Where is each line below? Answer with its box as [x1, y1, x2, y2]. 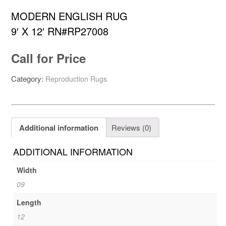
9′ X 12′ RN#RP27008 [11, 24, 108, 39]
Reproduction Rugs [45, 74, 107, 84]
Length [17, 197, 42, 208]
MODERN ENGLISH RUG [11, 9, 128, 24]
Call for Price [11, 49, 86, 67]
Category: [11, 73, 45, 84]
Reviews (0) [111, 122, 151, 133]
